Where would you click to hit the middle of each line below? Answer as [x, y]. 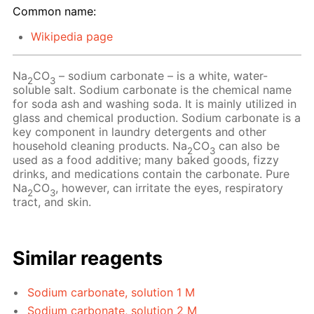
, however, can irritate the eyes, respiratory [170, 188]
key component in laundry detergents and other [140, 132]
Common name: [54, 12]
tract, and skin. [52, 202]
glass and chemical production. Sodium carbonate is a [157, 118]
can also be [248, 146]
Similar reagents [88, 258]
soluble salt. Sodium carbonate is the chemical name [152, 90]
